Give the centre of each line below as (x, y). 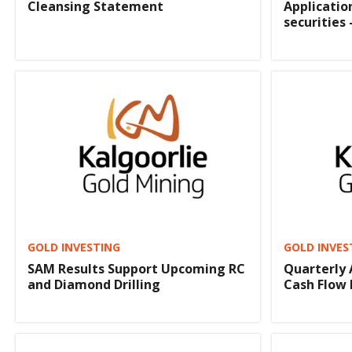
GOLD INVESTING (74, 247)
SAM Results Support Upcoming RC (136, 269)
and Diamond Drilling (94, 285)
